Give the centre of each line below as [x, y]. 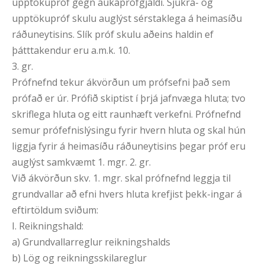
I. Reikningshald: [48, 226]
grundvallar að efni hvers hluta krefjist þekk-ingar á [127, 194]
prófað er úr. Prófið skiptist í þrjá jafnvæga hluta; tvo [129, 98]
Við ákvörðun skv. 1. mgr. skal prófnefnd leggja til [121, 178]
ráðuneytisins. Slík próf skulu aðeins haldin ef [113, 35]
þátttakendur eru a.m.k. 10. [71, 51]
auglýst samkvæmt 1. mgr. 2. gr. [81, 162]
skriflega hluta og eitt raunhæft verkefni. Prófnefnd [126, 114]
